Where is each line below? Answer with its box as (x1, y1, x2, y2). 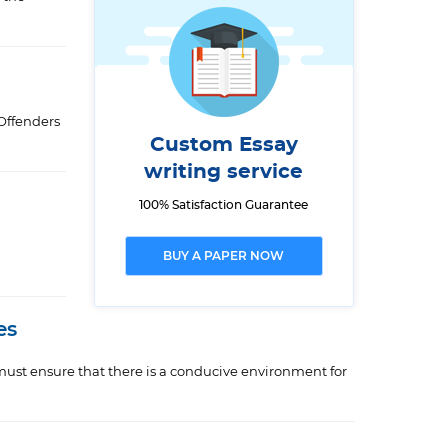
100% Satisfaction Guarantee (139, 199, 309, 211)
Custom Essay (149, 135, 298, 155)
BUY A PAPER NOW (163, 250, 285, 262)
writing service (144, 162, 304, 182)
